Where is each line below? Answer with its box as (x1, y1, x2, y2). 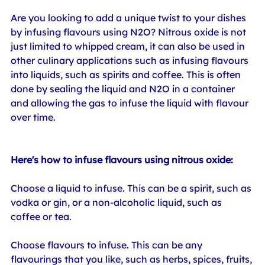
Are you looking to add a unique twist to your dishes (11, 11, 248, 24)
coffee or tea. (11, 210, 72, 222)
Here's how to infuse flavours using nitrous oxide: (11, 153, 233, 166)
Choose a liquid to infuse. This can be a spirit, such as (11, 182, 254, 194)
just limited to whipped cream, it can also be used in (11, 40, 247, 52)
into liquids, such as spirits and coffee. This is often (11, 68, 243, 80)
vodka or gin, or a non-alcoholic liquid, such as (11, 196, 224, 208)
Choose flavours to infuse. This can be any (11, 238, 205, 251)
